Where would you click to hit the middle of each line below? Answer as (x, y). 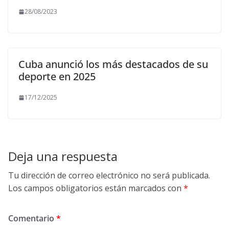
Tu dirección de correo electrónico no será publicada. (109, 175)
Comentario (32, 218)
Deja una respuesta (63, 156)
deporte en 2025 (57, 76)
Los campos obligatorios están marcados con (96, 188)
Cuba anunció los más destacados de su (113, 64)
